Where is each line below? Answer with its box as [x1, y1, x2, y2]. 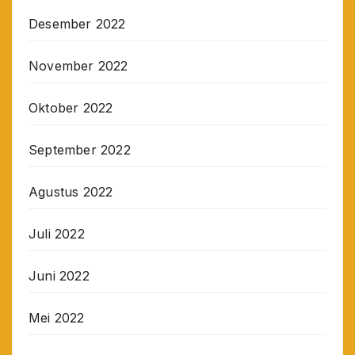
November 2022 [29, 57, 128, 74]
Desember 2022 [29, 15, 126, 32]
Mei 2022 [29, 309, 85, 326]
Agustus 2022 [29, 183, 113, 200]
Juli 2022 [29, 225, 85, 242]
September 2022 [29, 141, 131, 158]
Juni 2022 [29, 267, 90, 284]
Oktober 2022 [29, 99, 113, 116]
